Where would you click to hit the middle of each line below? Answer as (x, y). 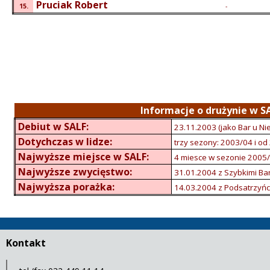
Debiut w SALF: (54, 127)
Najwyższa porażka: (67, 187)
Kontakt (26, 243)
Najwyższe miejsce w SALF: (84, 157)
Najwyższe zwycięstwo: (75, 172)
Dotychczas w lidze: (65, 142)
